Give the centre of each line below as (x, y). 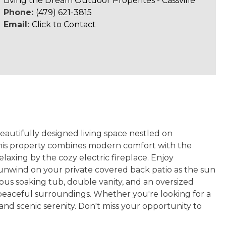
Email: (17, 24)
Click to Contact (64, 24)
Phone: (19, 12)
